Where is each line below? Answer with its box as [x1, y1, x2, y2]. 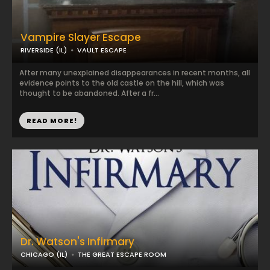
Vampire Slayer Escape [20, 30, 141, 45]
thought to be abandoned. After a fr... [19, 88, 159, 98]
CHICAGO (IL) [20, 250, 67, 259]
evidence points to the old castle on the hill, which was [19, 78, 224, 88]
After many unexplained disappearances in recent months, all [19, 67, 250, 78]
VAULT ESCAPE [77, 45, 127, 55]
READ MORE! [27, 116, 77, 125]
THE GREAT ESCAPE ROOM [78, 250, 166, 259]
